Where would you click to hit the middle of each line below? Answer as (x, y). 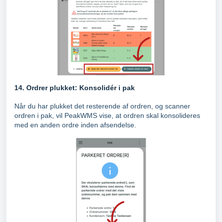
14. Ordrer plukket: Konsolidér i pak (75, 88)
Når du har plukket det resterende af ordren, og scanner (102, 106)
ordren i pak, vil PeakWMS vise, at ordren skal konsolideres (107, 116)
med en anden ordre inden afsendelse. (75, 125)
